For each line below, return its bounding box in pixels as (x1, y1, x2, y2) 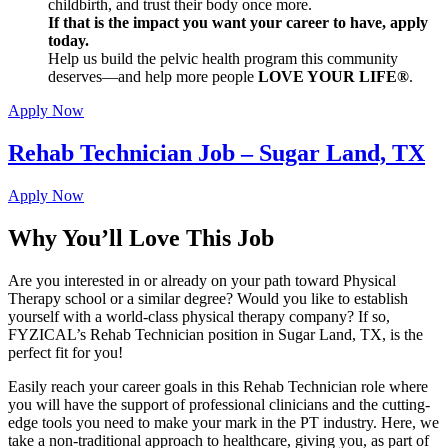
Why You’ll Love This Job (8, 225, 274, 252)
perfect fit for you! (8, 344, 123, 362)
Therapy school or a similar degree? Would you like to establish (8, 290, 408, 308)
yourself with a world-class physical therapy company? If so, (8, 308, 390, 326)
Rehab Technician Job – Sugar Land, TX (8, 140, 425, 167)
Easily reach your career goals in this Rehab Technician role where (8, 378, 428, 396)
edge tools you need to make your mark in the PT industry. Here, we (8, 414, 439, 432)
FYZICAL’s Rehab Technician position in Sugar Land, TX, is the (8, 326, 423, 344)
